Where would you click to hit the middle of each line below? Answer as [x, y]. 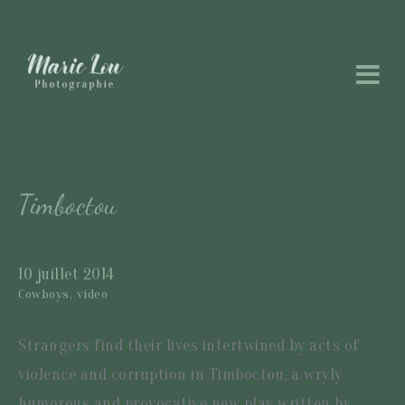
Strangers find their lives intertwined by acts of [189, 345]
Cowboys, [45, 294]
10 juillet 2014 [66, 274]
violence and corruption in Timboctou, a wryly [180, 374]
